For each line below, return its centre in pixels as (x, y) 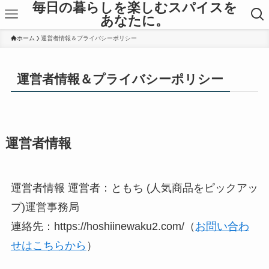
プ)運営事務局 (45, 207)
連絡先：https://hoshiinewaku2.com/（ (103, 227)
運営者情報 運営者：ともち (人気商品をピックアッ (134, 188)
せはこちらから (48, 246)
